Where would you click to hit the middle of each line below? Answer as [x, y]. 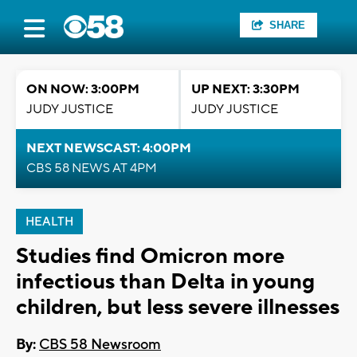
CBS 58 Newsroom [100, 345]
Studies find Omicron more [150, 256]
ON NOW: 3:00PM [83, 89]
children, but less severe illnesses [178, 307]
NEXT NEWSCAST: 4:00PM [109, 148]
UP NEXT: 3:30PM [245, 89]
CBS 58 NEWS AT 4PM [92, 168]
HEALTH [49, 222]
